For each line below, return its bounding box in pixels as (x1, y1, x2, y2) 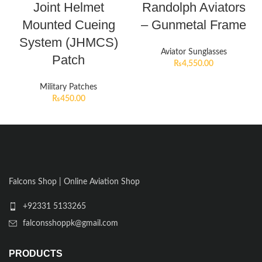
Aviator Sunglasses (160, 48, 227, 57)
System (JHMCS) (19, 35, 118, 50)
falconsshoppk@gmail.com (23, 219, 118, 228)
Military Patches (40, 83, 97, 92)
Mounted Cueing (22, 18, 115, 33)
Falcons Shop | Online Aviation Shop (9, 178, 140, 187)
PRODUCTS (9, 249, 63, 259)
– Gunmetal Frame (141, 18, 246, 33)
